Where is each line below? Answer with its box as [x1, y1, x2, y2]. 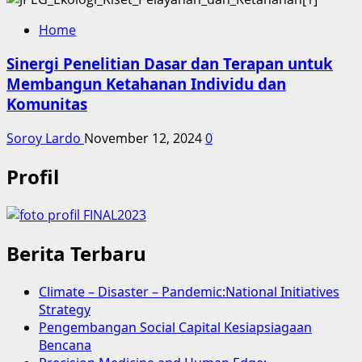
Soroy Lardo [6, 129, 84, 148]
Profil [6, 163, 59, 191]
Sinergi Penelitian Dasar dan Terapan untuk [6, 53, 333, 74]
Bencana [39, 335, 91, 354]
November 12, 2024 [84, 129, 205, 148]
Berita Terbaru [6, 239, 146, 267]
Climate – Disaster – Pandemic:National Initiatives [39, 282, 339, 301]
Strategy [39, 300, 90, 318]
